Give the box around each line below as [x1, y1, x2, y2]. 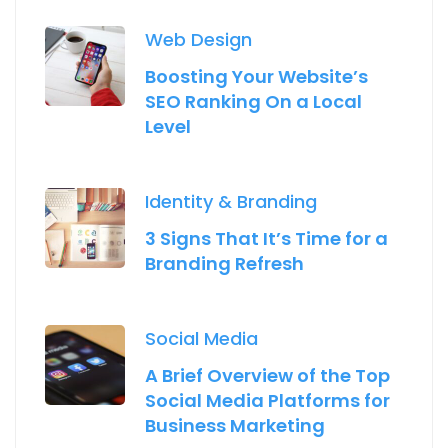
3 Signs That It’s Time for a [145, 225, 388, 251]
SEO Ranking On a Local [145, 88, 362, 114]
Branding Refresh [145, 250, 304, 276]
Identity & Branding [145, 188, 317, 214]
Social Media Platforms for [145, 387, 390, 413]
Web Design [145, 26, 252, 52]
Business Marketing [145, 412, 325, 438]
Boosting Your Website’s [145, 63, 368, 89]
